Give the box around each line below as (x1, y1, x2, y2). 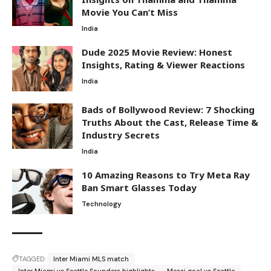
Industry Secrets (82, 129, 160, 142)
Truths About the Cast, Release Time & (82, 116, 258, 129)
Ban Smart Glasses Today (82, 181, 197, 194)
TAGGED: (19, 255, 45, 264)
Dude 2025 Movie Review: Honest (82, 46, 232, 59)
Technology (82, 200, 121, 209)
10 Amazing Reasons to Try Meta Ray (82, 169, 250, 181)
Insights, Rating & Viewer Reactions (82, 59, 245, 71)
